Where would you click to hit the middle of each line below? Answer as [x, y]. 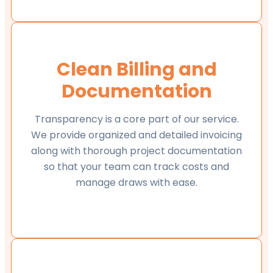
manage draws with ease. [136, 183]
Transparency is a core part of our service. [136, 119]
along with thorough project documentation [136, 151]
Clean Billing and [136, 70]
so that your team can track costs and [136, 167]
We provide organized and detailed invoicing [136, 135]
